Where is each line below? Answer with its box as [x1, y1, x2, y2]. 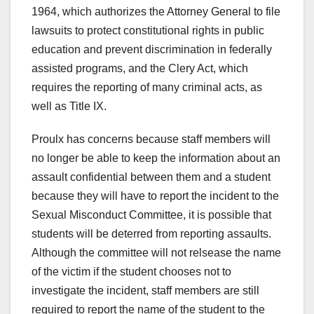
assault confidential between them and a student [32, 171, 271, 184]
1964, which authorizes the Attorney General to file [32, 6, 280, 18]
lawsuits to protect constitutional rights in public [32, 25, 264, 37]
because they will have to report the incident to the [32, 190, 279, 203]
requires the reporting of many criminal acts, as [32, 81, 262, 94]
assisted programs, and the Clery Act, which [32, 62, 248, 75]
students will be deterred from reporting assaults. [32, 228, 271, 240]
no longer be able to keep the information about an [32, 152, 280, 165]
